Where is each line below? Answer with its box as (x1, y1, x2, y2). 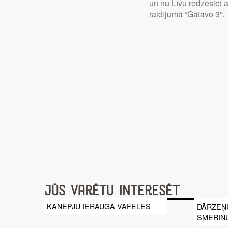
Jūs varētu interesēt (44, 183, 180, 200)
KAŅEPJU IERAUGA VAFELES (47, 201, 151, 212)
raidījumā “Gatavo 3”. (149, 8, 225, 20)
